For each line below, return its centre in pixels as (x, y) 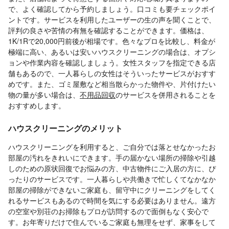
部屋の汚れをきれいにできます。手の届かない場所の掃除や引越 (112, 158)
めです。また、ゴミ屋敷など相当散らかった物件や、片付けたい (112, 84)
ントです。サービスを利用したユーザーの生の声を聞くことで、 (112, 20)
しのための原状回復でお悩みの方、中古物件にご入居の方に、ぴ (112, 168)
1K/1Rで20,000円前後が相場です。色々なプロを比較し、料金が (112, 41)
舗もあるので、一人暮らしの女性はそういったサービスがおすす (112, 73)
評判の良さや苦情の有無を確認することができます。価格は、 (108, 30)
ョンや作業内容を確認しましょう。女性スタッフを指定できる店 (112, 63)
